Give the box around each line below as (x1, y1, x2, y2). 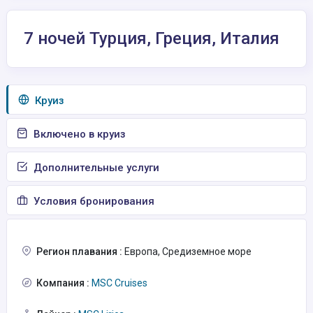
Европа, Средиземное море (122, 246, 252, 257)
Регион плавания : (36, 246, 122, 257)
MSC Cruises (89, 277, 147, 289)
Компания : (36, 277, 89, 289)
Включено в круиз (31, 128, 126, 140)
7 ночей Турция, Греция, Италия (24, 29, 279, 48)
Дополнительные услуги (31, 161, 159, 174)
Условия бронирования (31, 195, 154, 208)
